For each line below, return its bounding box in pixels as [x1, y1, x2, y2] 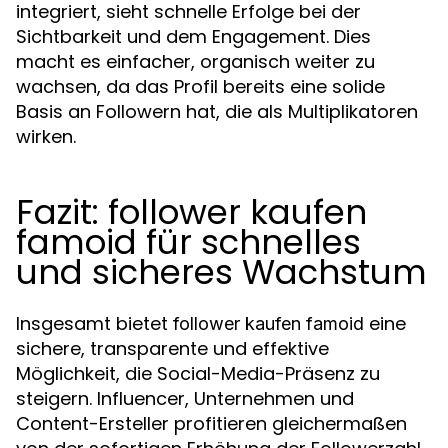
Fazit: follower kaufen [16, 188, 367, 236]
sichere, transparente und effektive [16, 336, 329, 361]
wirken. [16, 124, 76, 149]
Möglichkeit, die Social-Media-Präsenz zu [16, 361, 380, 386]
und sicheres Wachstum [16, 248, 427, 296]
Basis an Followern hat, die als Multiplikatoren [16, 99, 418, 124]
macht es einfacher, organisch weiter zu [16, 49, 375, 74]
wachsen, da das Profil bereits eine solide [16, 74, 385, 99]
